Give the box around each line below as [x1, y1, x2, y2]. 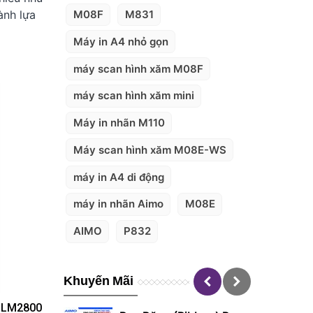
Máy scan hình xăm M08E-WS [73, 143, 226, 156]
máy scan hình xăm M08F [73, 61, 203, 75]
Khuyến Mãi [64, 273, 134, 288]
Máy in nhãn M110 [73, 116, 165, 130]
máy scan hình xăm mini [73, 89, 194, 103]
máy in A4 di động [73, 170, 164, 184]
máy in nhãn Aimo [73, 197, 163, 211]
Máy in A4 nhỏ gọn [73, 34, 168, 48]
